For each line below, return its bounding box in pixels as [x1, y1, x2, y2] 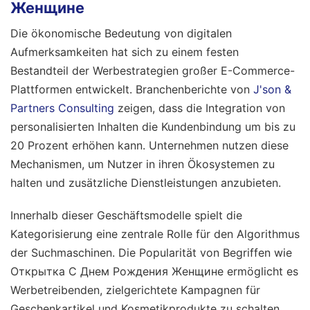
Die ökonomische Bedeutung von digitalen [10, 26, 232, 40]
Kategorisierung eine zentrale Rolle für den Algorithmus [10, 226, 300, 241]
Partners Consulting [10, 100, 114, 115]
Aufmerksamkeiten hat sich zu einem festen [10, 44, 239, 59]
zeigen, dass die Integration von [114, 100, 285, 115]
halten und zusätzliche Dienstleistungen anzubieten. [10, 175, 281, 190]
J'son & [253, 82, 291, 96]
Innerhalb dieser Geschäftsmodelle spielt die [10, 208, 242, 222]
